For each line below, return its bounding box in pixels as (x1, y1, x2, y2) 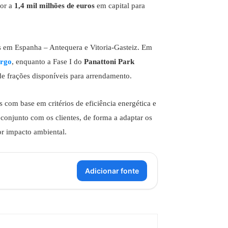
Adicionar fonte (85, 166, 139, 176)
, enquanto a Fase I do (12, 58, 84, 66)
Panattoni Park (84, 58, 134, 66)
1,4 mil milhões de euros (14, 2, 95, 10)
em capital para (95, 2, 145, 10)
